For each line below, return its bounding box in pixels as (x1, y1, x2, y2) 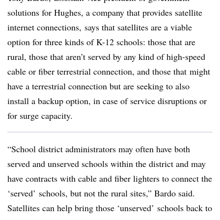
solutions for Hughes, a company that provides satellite (7, 6, 202, 18)
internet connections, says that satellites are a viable (7, 21, 192, 33)
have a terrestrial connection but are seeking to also (7, 80, 190, 92)
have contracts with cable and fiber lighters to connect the (7, 172, 212, 184)
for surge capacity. (7, 110, 73, 121)
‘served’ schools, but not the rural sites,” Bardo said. (7, 187, 195, 199)
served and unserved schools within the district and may (7, 158, 206, 169)
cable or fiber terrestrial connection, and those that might (7, 65, 210, 77)
